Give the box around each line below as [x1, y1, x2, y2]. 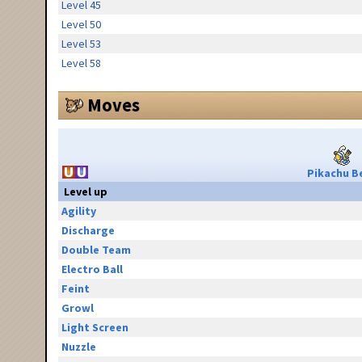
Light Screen [61, 320, 128, 335]
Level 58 [61, 56, 101, 71]
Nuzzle [61, 339, 96, 355]
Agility [61, 204, 96, 219]
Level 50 [61, 17, 101, 32]
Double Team [61, 242, 131, 258]
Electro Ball [61, 262, 123, 277]
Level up [64, 184, 107, 200]
